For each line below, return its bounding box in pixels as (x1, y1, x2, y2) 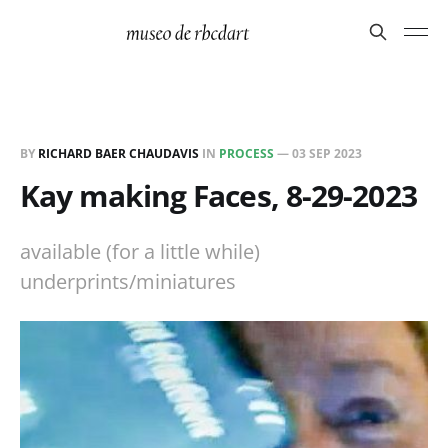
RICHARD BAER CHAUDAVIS (38, 145, 199, 162)
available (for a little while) (20, 238, 260, 265)
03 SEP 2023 (292, 145, 362, 162)
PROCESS (219, 145, 274, 162)
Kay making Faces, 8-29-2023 (20, 175, 417, 216)
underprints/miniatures (20, 268, 236, 295)
